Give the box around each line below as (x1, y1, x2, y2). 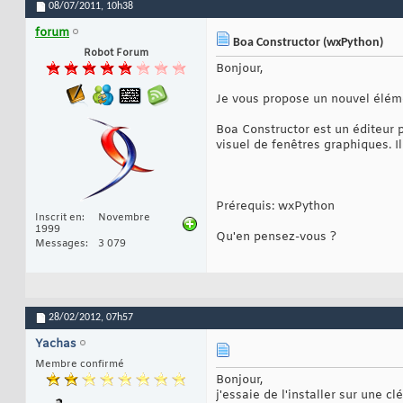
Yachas (35, 336, 76, 353)
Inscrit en (35, 211, 82, 225)
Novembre (98, 211, 150, 225)
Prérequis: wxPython (216, 199, 335, 215)
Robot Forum (84, 47, 148, 60)
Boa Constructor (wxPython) (230, 36, 383, 50)
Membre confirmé (35, 358, 124, 372)
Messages (35, 237, 85, 251)
